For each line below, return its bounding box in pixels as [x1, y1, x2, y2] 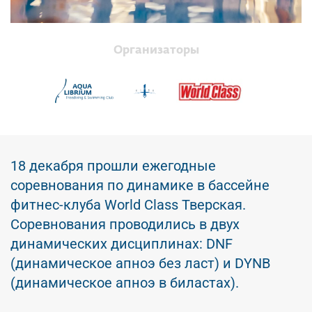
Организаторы [113, 45, 199, 56]
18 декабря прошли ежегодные [10, 157, 216, 174]
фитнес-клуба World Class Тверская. [10, 196, 246, 213]
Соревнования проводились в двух [10, 216, 240, 233]
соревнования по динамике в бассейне [10, 177, 270, 194]
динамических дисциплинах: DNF [10, 235, 233, 252]
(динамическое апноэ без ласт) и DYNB [10, 255, 270, 272]
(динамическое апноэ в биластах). [10, 274, 239, 291]
